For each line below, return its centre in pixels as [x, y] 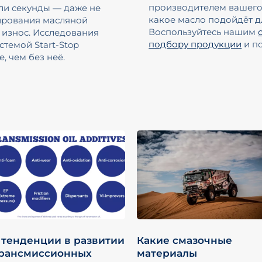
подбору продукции [195, 44]
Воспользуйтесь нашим [204, 32]
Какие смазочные [185, 240]
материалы [167, 253]
